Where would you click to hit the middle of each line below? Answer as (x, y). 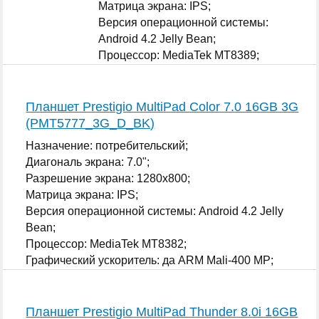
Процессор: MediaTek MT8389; (179, 55)
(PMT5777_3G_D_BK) (90, 123)
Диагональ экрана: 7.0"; (88, 162)
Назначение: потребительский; (107, 145)
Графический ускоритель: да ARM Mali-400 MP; (150, 260)
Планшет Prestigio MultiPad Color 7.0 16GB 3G (162, 106)
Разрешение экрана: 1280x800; (108, 178)
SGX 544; (123, 88)
